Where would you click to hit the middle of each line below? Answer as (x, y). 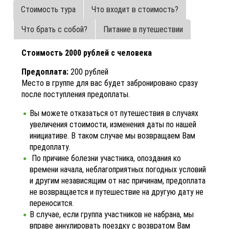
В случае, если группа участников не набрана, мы (112, 214)
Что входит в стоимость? (135, 9)
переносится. (52, 203)
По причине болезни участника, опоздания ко (106, 158)
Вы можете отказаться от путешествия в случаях (114, 113)
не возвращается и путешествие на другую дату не (117, 192)
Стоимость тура (49, 9)
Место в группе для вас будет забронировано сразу (110, 83)
